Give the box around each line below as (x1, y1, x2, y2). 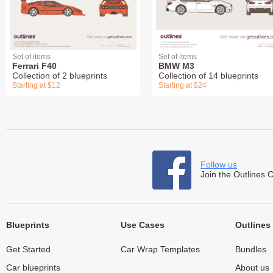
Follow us (200, 160, 237, 170)
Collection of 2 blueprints (12, 71, 107, 81)
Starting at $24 (158, 81, 207, 90)
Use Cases (120, 220, 165, 230)
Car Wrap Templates (120, 244, 200, 255)
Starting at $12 (12, 81, 60, 90)
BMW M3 (158, 61, 194, 71)
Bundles (235, 244, 266, 255)
